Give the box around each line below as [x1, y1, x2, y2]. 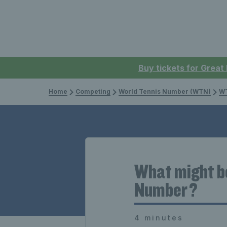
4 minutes [134, 213, 183, 222]
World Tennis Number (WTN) [119, 88, 211, 95]
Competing [75, 88, 110, 95]
